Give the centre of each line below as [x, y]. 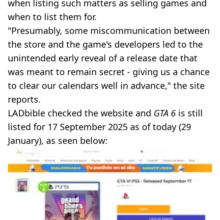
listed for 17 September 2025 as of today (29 [99, 126]
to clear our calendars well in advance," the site [106, 85]
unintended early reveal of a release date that [103, 58]
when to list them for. [52, 16]
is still [191, 113]
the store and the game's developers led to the [105, 44]
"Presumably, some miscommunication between [109, 30]
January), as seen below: [58, 140]
